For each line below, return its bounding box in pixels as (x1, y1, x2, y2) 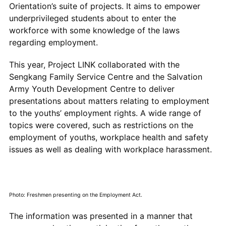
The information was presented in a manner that (9, 210, 193, 221)
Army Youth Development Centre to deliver (9, 83, 175, 94)
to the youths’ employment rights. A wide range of (9, 107, 201, 118)
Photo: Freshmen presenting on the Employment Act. (9, 191, 142, 198)
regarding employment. (9, 37, 100, 47)
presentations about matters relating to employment (9, 95, 209, 106)
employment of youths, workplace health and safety (9, 132, 208, 142)
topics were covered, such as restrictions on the (9, 120, 193, 130)
